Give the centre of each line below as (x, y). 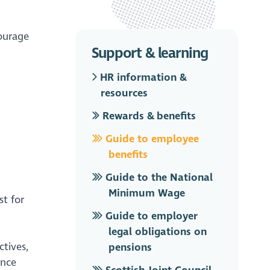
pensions (130, 248)
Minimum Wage (147, 193)
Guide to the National (157, 178)
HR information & (141, 78)
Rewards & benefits (148, 116)
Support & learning (149, 54)
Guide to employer (150, 216)
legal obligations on (158, 232)
